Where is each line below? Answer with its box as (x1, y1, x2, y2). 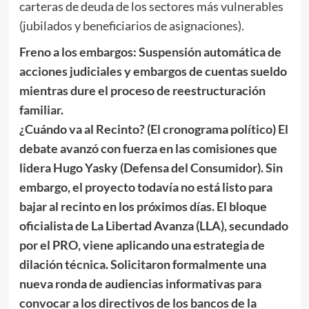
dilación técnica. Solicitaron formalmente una (19, 256, 266, 272)
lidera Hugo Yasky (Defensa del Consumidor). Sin (19, 159, 283, 175)
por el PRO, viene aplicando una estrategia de (19, 237, 265, 252)
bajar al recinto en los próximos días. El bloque (19, 198, 267, 214)
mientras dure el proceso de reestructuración (19, 82, 266, 98)
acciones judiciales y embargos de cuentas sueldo (19, 63, 287, 79)
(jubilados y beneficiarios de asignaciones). (19, 17, 244, 33)
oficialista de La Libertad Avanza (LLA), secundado (19, 217, 288, 233)
